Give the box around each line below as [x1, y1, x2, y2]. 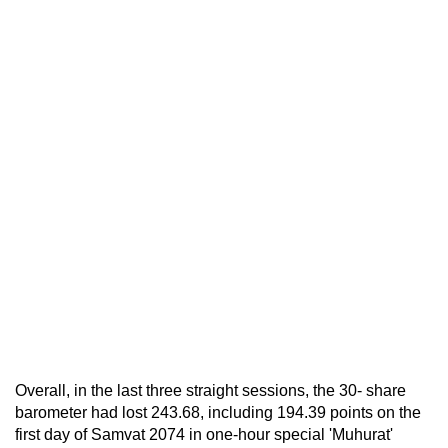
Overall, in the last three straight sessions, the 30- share [15, 381, 406, 399]
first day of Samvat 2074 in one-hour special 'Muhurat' [15, 425, 393, 443]
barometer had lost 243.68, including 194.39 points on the [15, 403, 421, 421]
